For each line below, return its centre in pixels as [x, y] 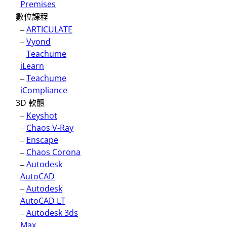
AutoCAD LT [43, 201]
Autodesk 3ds [52, 213]
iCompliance [44, 90]
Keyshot [42, 116]
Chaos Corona [53, 152]
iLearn [32, 66]
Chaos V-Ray [50, 128]
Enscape [42, 140]
